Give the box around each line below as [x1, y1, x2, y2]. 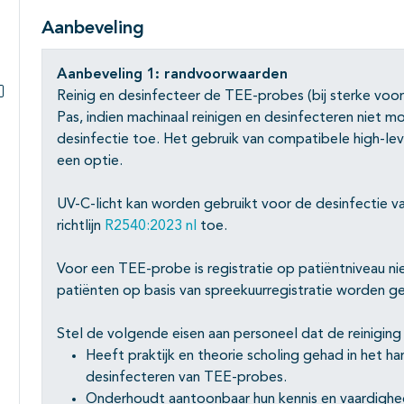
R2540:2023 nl [105, 219, 197, 234]
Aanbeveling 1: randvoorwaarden [57, 68, 288, 83]
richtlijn [57, 219, 105, 234]
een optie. [57, 154, 123, 170]
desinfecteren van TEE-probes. [86, 371, 287, 386]
